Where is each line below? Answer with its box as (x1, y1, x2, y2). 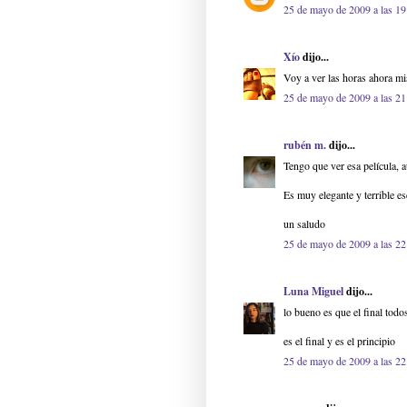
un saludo (283, 216, 325, 232)
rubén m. (283, 137, 326, 154)
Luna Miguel (283, 283, 343, 300)
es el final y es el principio (283, 333, 395, 349)
